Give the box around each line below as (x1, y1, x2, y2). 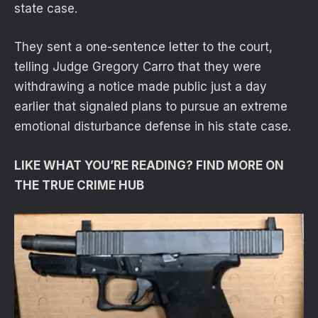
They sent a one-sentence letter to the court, (14, 40, 273, 55)
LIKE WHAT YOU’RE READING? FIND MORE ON (14, 158, 284, 172)
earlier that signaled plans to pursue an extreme (14, 99, 287, 114)
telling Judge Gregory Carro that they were (14, 60, 261, 75)
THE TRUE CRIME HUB (14, 177, 144, 192)
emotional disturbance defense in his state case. (14, 119, 291, 134)
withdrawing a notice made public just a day (14, 79, 267, 94)
